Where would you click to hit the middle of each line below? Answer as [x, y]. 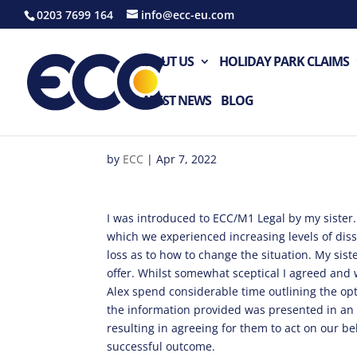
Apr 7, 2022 [187, 159]
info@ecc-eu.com [188, 14]
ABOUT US [165, 61]
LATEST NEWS [173, 100]
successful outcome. [161, 346]
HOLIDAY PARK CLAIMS [284, 61]
